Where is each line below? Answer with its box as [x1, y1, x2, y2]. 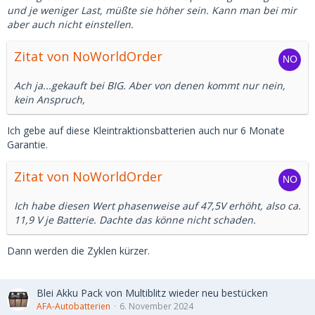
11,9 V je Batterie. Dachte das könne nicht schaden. [14, 213, 256, 226]
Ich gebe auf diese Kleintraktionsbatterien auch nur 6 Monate [7, 124, 285, 137]
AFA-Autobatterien [37, 300, 110, 312]
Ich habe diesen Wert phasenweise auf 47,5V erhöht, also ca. [14, 199, 301, 212]
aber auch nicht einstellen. [7, 18, 134, 31]
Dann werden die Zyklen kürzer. [7, 244, 150, 257]
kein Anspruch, [14, 93, 85, 106]
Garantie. [7, 138, 48, 151]
